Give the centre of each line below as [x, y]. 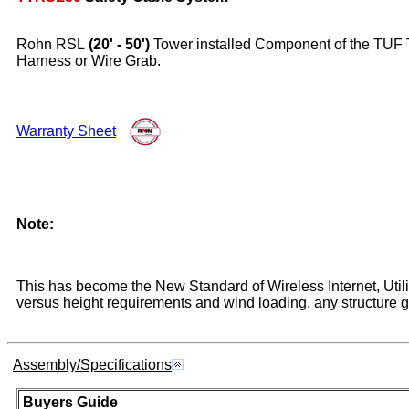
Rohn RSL [51, 44]
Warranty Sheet [66, 131]
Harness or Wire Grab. [89, 60]
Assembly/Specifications [92, 364]
